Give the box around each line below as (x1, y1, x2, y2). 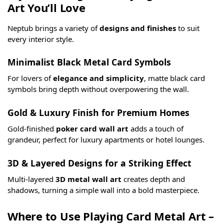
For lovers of (7, 73, 53, 83)
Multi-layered (7, 173, 55, 184)
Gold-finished (7, 123, 56, 133)
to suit (176, 22, 199, 33)
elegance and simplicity (53, 73, 144, 83)
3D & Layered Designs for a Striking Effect (7, 156, 191, 169)
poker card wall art (56, 123, 128, 133)
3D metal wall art (55, 173, 121, 184)
